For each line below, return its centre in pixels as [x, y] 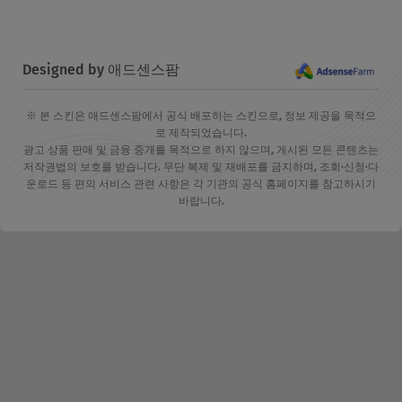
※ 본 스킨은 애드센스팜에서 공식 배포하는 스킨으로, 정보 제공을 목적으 [201, 116]
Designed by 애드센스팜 [101, 70]
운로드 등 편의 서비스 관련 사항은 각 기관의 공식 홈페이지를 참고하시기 [201, 184]
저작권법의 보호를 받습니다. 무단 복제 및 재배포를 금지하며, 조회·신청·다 [201, 167]
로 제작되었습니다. [201, 133]
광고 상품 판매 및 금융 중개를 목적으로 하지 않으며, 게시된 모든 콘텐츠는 [201, 150]
